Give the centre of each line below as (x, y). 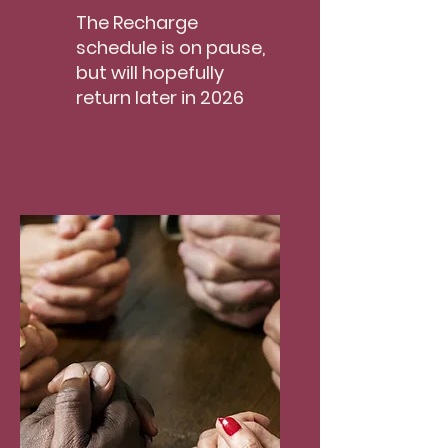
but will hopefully (150, 72)
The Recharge (137, 22)
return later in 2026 (160, 97)
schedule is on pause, (170, 47)
